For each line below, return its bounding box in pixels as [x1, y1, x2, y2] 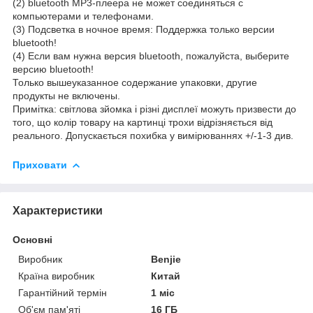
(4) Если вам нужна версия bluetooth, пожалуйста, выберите [13, 50, 289, 61]
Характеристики [13, 204, 103, 217]
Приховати [13, 159, 67, 170]
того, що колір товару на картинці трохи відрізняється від [13, 116, 272, 128]
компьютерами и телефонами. [13, 10, 154, 22]
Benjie [151, 253, 182, 265]
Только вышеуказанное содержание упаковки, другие [13, 76, 257, 88]
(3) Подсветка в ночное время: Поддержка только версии [13, 23, 275, 35]
